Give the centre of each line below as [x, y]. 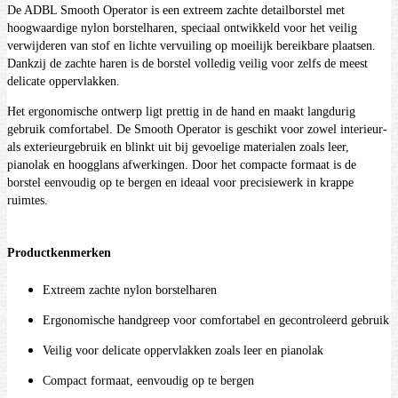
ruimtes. [28, 201]
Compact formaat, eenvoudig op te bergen [148, 380]
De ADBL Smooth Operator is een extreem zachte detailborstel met [176, 11]
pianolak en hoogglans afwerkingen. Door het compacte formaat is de [182, 165]
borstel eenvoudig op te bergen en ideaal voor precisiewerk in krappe [180, 183]
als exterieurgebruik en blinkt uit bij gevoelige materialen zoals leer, [178, 147]
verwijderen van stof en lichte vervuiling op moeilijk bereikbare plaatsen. [191, 46]
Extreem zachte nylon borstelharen [130, 290]
